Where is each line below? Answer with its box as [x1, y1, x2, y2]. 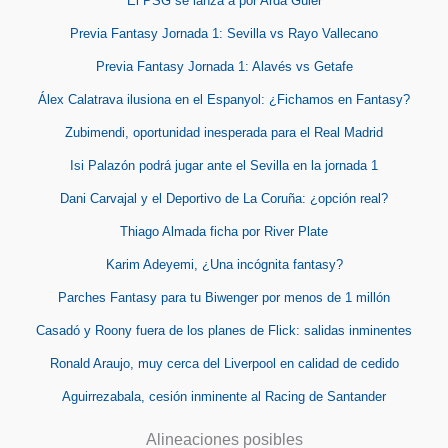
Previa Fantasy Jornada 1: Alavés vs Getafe [95, 58, 353, 74]
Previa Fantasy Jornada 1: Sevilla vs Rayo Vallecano [70, 25, 378, 41]
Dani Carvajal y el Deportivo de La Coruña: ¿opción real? [60, 190, 388, 206]
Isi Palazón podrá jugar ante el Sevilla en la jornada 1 [70, 157, 378, 173]
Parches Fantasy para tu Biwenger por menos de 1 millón [58, 289, 390, 305]
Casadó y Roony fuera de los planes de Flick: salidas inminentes [36, 322, 412, 338]
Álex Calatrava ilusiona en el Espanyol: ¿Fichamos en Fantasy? [38, 91, 410, 107]
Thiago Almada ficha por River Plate [120, 223, 328, 239]
